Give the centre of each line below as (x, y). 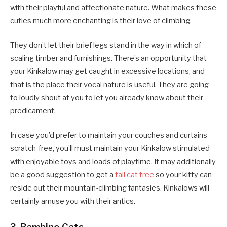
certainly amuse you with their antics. (73, 201)
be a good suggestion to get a (63, 175)
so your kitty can (183, 175)
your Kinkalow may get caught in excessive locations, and (107, 72)
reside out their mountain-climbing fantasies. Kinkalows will (110, 188)
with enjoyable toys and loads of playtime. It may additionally (113, 162)
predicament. (33, 111)
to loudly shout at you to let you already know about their (107, 98)
